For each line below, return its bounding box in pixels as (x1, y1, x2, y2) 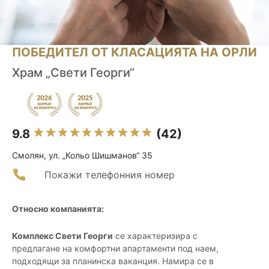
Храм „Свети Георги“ (12, 65, 134, 80)
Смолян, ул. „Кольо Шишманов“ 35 (12, 150, 153, 161)
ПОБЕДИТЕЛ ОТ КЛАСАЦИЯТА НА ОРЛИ (12, 45, 257, 60)
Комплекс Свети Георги (12, 231, 113, 241)
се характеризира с (113, 231, 198, 241)
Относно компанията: (12, 204, 104, 214)
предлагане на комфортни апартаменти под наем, (12, 243, 219, 254)
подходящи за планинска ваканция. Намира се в (12, 256, 214, 267)
